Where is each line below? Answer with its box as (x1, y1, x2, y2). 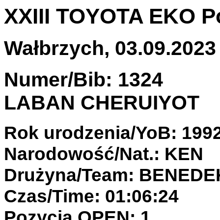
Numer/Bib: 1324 (4, 68, 163, 91)
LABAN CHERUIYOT (4, 91, 199, 114)
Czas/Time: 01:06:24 (4, 185, 179, 206)
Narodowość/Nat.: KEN (4, 143, 203, 164)
